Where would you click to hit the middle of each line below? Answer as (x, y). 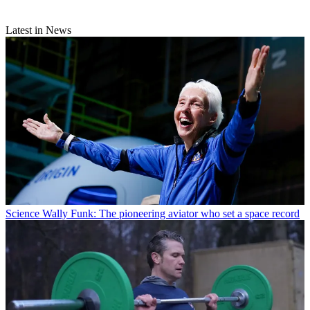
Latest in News (38, 30)
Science (22, 214)
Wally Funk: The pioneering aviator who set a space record (171, 214)
